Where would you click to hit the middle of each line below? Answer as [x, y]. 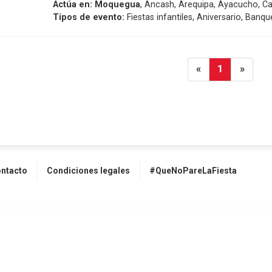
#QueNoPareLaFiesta [193, 170]
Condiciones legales [88, 170]
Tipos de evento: [89, 17]
